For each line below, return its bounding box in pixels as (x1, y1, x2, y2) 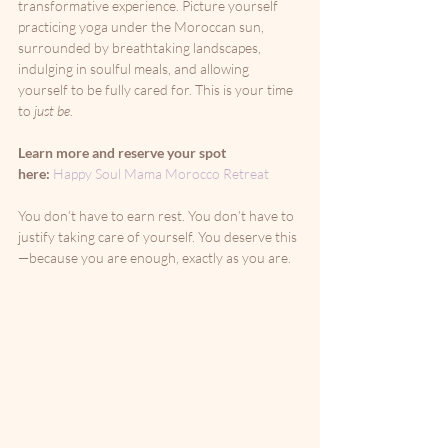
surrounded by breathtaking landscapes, (18, 39, 264, 56)
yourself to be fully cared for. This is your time (18, 81, 296, 98)
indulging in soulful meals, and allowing (18, 60, 252, 77)
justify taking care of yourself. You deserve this (18, 228, 297, 245)
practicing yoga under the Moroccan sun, (18, 18, 267, 35)
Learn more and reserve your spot (18, 144, 229, 161)
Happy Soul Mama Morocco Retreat (53, 165, 269, 182)
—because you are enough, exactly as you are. (18, 249, 291, 266)
